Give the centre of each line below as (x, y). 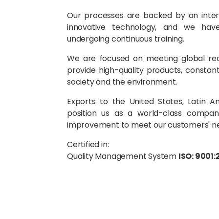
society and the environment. (122, 82)
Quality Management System (122, 156)
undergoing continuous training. (125, 39)
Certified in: (88, 144)
